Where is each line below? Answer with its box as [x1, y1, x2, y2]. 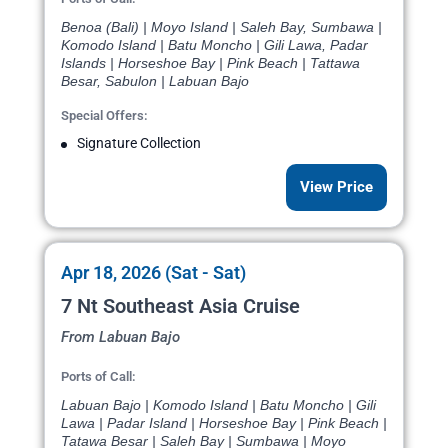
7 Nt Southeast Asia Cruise [61, 294, 300, 319]
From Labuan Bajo [61, 328, 180, 347]
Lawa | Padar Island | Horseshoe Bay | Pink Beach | [61, 415, 387, 432]
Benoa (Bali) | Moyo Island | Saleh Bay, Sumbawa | [61, 19, 382, 36]
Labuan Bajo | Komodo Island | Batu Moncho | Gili [61, 397, 376, 414]
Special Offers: [61, 108, 148, 124]
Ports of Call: [61, 369, 136, 385]
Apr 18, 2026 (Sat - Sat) [61, 262, 246, 284]
